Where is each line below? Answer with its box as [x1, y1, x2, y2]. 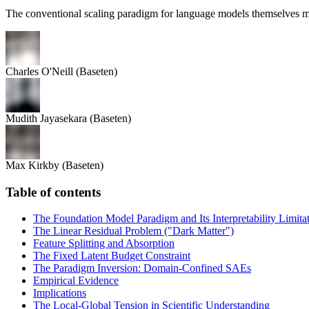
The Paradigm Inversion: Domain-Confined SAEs [33, 262, 251, 275]
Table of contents [6, 184, 101, 199]
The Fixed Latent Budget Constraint [33, 250, 190, 262]
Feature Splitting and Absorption [33, 237, 175, 250]
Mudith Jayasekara [6, 112, 87, 124]
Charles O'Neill [6, 65, 73, 77]
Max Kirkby [6, 159, 59, 171]
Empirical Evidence [33, 275, 119, 287]
